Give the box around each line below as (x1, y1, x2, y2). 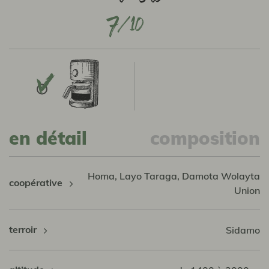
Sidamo (225, 223, 260, 236)
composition (150, 127, 260, 150)
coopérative (9, 176, 65, 189)
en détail (9, 127, 87, 150)
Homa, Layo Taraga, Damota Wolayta (87, 169, 260, 182)
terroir (9, 223, 39, 235)
